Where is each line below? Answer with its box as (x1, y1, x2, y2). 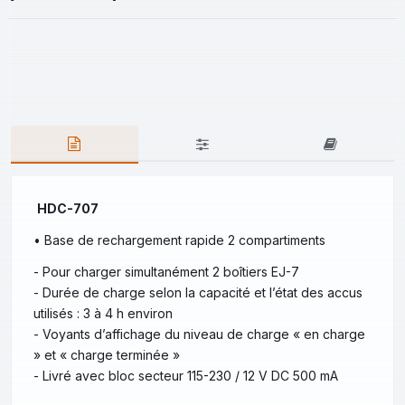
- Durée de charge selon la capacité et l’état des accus (33, 285, 363, 301)
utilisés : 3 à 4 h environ (33, 306, 173, 322)
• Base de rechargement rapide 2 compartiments (33, 232, 325, 249)
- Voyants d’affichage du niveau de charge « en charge (33, 326, 365, 343)
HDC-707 (37, 201, 99, 217)
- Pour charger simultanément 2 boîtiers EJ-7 (33, 264, 299, 280)
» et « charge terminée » (33, 347, 180, 363)
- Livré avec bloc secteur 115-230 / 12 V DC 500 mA (33, 368, 338, 384)
